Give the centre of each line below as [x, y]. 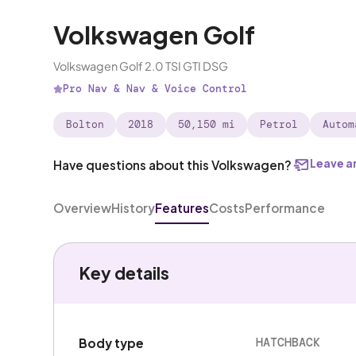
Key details [124, 273]
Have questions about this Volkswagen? [173, 164]
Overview [83, 207]
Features [182, 207]
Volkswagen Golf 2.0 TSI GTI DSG [141, 66]
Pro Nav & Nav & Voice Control [155, 88]
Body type [111, 342]
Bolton [85, 124]
